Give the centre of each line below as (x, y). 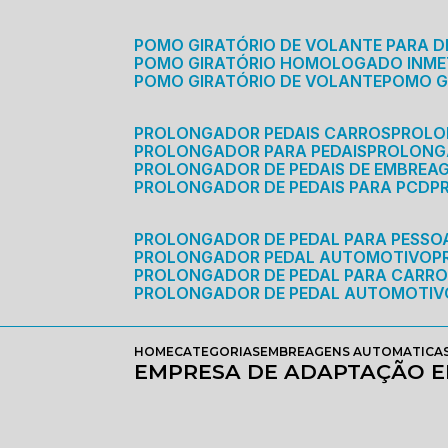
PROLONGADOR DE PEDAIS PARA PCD (287, 187)
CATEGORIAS (217, 351)
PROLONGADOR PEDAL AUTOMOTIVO (288, 257)
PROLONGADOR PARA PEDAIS (256, 151)
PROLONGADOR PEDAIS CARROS (268, 133)
